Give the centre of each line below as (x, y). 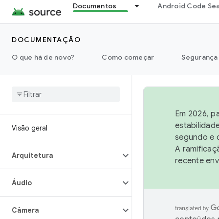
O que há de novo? (43, 57)
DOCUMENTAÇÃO (46, 40)
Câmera (25, 210)
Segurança (200, 57)
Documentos (95, 6)
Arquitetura (33, 155)
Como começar (128, 57)
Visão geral (30, 128)
